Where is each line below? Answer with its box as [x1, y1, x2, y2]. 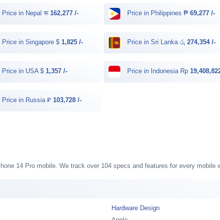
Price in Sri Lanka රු [125, 38, 188, 46]
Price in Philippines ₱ [125, 9, 191, 17]
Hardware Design [111, 204, 160, 212]
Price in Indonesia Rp [125, 67, 191, 75]
